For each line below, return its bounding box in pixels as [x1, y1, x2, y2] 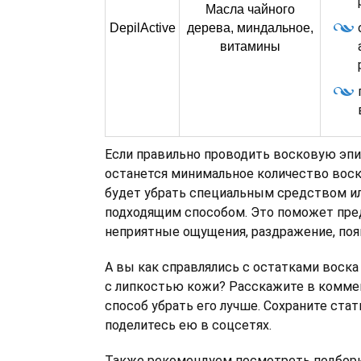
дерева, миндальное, [186, 21, 313, 35]
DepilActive [109, 21, 176, 35]
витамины [219, 39, 280, 53]
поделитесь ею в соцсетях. [105, 317, 272, 333]
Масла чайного [205, 2, 295, 16]
